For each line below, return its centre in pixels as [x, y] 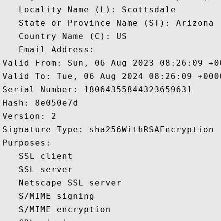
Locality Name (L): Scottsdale [89, 10]
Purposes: [32, 143]
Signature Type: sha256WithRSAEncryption [111, 129]
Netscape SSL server [65, 183]
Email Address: [51, 50]
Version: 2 [32, 116]
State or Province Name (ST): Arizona [108, 23]
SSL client [40, 156]
